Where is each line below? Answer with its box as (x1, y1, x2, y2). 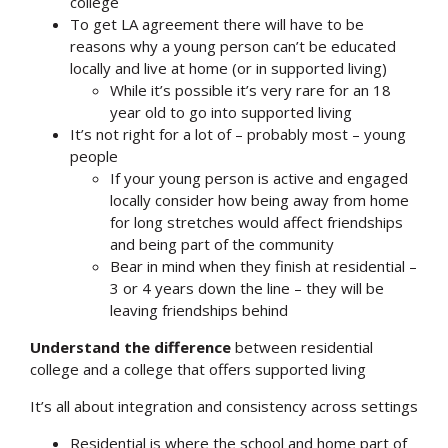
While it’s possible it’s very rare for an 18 (110, 79, 391, 100)
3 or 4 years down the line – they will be (110, 277, 384, 298)
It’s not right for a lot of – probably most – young (70, 123, 406, 144)
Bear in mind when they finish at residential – (110, 255, 417, 276)
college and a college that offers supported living (30, 358, 366, 379)
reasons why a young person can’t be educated (70, 35, 396, 56)
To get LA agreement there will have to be (70, 13, 364, 34)
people (70, 145, 118, 166)
